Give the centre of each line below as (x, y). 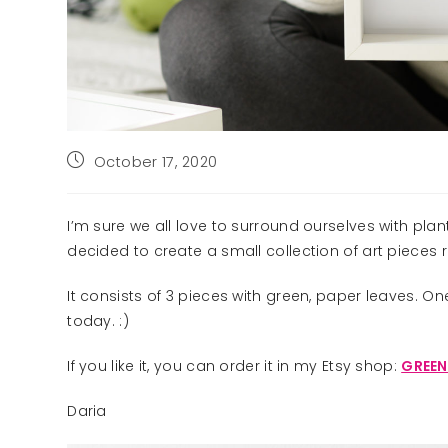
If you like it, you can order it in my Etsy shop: (234, 366)
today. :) (98, 321)
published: (103, 181)
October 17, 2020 (155, 162)
